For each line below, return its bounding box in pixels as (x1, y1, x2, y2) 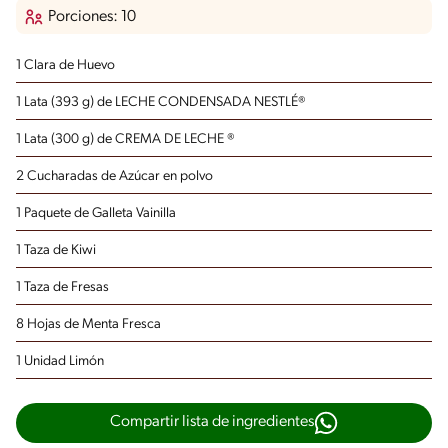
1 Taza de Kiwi (16, 242, 96, 258)
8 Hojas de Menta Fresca (16, 316, 161, 332)
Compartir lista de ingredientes (110, 414, 314, 431)
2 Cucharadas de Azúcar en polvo (16, 168, 213, 184)
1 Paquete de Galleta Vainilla (16, 205, 176, 221)
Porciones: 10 (48, 9, 136, 26)
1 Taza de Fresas (16, 279, 109, 295)
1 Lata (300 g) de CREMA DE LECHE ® (16, 131, 235, 147)
